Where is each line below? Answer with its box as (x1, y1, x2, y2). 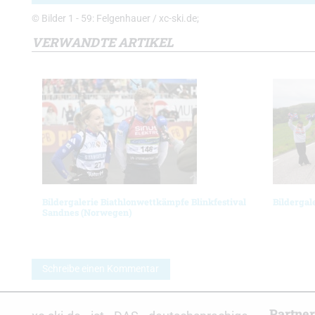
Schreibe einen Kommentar (42, 262, 160, 275)
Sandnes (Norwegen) (42, 206, 132, 218)
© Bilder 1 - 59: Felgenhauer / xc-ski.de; (32, 12, 199, 25)
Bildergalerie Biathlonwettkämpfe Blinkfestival (42, 195, 246, 207)
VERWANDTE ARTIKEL (32, 33, 174, 51)
